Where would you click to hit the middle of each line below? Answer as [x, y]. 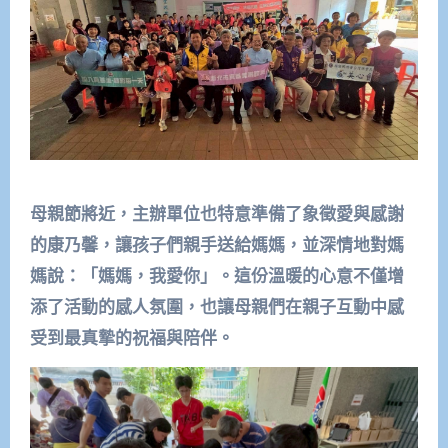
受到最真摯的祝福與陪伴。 [131, 338]
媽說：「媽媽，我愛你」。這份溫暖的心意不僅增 [216, 276]
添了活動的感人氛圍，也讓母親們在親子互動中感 [216, 307]
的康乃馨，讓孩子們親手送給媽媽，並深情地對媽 [216, 245]
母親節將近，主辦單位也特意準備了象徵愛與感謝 [216, 214]
